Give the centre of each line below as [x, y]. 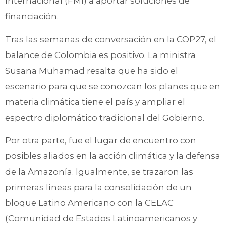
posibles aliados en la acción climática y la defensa [113, 156]
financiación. [32, 16]
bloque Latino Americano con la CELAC [89, 203]
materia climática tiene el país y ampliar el [95, 102]
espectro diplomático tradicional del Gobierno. [105, 117]
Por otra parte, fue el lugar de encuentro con [101, 140]
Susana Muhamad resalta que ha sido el [92, 70]
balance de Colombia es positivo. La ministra [100, 55]
